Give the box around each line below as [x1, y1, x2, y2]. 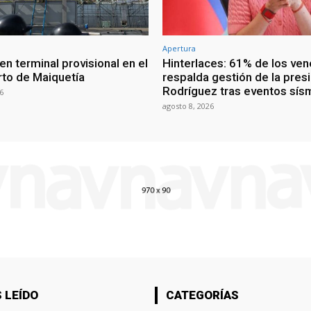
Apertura [162, 42, 196, 53]
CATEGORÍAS [165, 287, 239, 302]
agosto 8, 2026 [162, 100, 214, 111]
